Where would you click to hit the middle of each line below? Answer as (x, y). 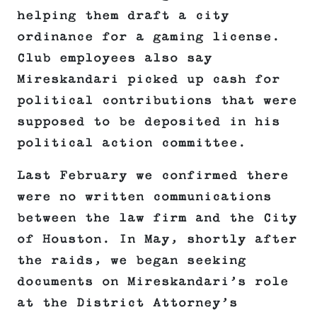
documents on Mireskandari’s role (153, 282)
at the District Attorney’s (127, 303)
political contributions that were (157, 101)
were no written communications (144, 197)
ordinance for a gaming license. (149, 37)
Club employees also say (115, 58)
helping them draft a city (123, 16)
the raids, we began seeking (132, 261)
